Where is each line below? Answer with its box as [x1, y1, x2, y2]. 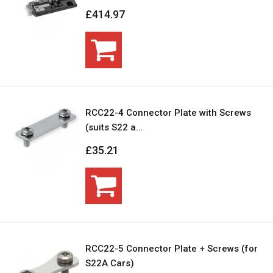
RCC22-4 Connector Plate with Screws [85, 107, 251, 119]
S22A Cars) [85, 258, 134, 269]
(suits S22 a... [85, 122, 143, 133]
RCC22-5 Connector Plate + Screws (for [85, 243, 258, 255]
